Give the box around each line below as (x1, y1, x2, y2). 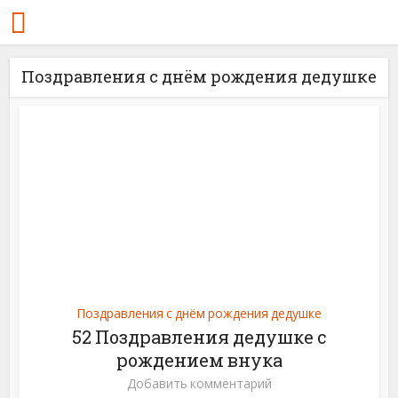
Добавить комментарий (126, 374, 272, 392)
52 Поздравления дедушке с (71, 324, 327, 348)
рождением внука (115, 347, 283, 371)
